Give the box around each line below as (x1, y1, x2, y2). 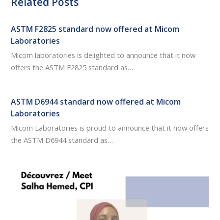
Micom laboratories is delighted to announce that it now (11, 50, 196, 60)
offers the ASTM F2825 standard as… (11, 62, 134, 73)
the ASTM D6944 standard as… (11, 135, 113, 145)
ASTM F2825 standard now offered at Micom (11, 24, 180, 35)
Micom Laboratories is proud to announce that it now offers (11, 123, 209, 133)
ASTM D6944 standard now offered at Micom (11, 96, 181, 108)
